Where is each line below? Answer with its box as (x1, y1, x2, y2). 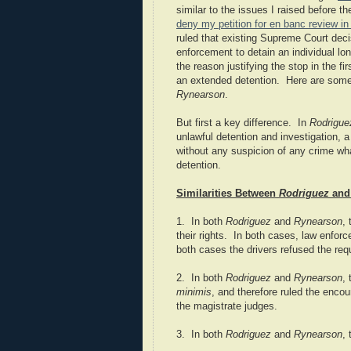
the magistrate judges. (176, 301, 277, 313)
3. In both (176, 329, 226, 341)
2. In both (176, 273, 226, 284)
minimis (176, 287, 212, 299)
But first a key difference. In (176, 118, 309, 129)
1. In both (176, 216, 226, 228)
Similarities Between (176, 188, 279, 200)
